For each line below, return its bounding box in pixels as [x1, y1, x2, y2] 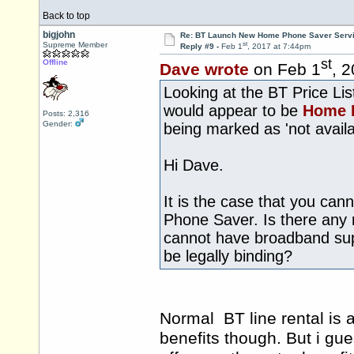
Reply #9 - [179, 42, 221, 51]
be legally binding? [164, 247, 292, 265]
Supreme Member [43, 40, 107, 49]
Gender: [43, 119, 75, 128]
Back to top [43, 10, 90, 21]
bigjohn [43, 29, 75, 40]
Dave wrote [160, 60, 249, 80]
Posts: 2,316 [43, 109, 89, 118]
